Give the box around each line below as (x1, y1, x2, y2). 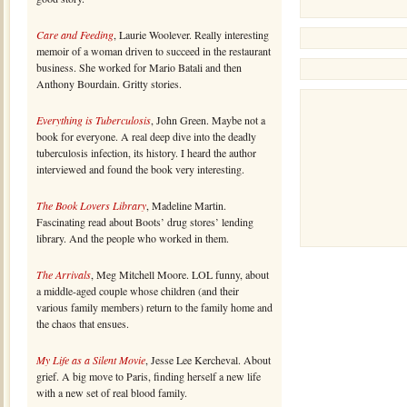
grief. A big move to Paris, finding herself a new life (36, 369, 261, 383)
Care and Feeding (36, 27, 114, 42)
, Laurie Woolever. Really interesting (114, 27, 269, 42)
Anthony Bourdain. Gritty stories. (36, 76, 182, 91)
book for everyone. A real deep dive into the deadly (36, 129, 256, 144)
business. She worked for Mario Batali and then (36, 60, 242, 74)
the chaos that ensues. (36, 316, 129, 331)
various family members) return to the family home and (36, 300, 273, 314)
